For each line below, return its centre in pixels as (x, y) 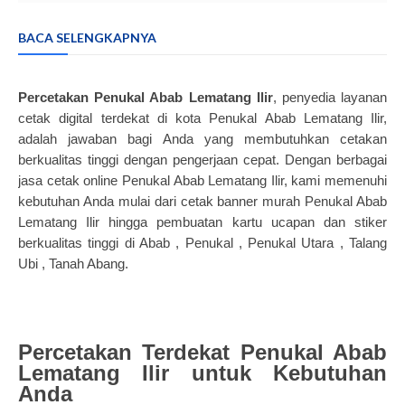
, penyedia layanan (330, 97)
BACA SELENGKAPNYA (87, 38)
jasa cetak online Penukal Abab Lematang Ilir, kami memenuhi (202, 180)
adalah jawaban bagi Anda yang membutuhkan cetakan (202, 139)
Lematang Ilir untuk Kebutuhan (202, 373)
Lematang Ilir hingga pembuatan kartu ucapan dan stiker (202, 222)
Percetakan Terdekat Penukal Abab (202, 352)
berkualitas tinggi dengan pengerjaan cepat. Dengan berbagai (202, 160)
